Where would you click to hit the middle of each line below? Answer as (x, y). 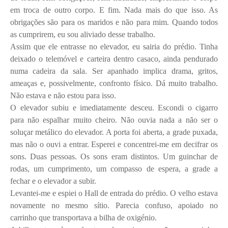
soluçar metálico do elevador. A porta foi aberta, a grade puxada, (114, 132)
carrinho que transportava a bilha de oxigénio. (83, 217)
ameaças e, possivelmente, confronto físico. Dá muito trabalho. (114, 83)
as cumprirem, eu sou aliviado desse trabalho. (83, 34)
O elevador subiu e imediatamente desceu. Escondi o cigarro (114, 107)
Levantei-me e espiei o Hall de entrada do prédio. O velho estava (114, 193)
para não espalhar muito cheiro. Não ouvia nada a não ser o (114, 120)
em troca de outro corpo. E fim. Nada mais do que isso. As (114, 10)
